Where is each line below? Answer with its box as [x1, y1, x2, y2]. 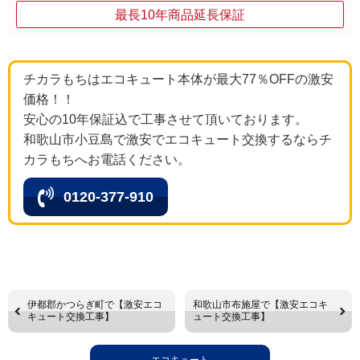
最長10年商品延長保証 [115, 7, 245, 22]
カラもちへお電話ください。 [23, 153, 190, 167]
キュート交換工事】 [27, 311, 114, 323]
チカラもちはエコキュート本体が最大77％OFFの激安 [23, 72, 333, 87]
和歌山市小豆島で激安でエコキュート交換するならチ [23, 133, 332, 147]
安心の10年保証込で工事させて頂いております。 [23, 112, 308, 127]
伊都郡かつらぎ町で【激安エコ [27, 299, 162, 311]
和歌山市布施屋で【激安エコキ [193, 299, 329, 311]
